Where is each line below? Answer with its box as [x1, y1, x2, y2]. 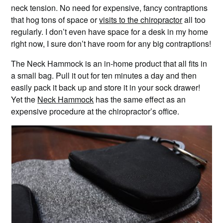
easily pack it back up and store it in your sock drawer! [11, 81, 201, 93]
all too [182, 13, 206, 25]
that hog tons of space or [11, 13, 100, 25]
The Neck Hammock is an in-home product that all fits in [11, 57, 208, 69]
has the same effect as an [94, 93, 186, 105]
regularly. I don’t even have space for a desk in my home [11, 25, 209, 37]
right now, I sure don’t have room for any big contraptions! [11, 37, 212, 49]
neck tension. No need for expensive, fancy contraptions [11, 1, 208, 13]
